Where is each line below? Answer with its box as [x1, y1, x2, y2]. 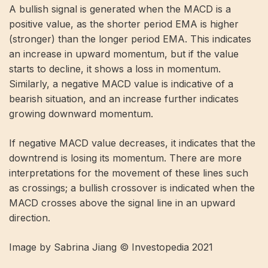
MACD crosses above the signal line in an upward [9, 196, 235, 209]
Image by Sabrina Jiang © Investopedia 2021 [9, 240, 213, 253]
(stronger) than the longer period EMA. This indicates [9, 32, 251, 45]
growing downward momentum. [9, 107, 153, 120]
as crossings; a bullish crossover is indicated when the [9, 181, 255, 194]
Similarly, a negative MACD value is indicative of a [9, 77, 233, 90]
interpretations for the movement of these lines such [9, 166, 248, 179]
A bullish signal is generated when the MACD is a [9, 2, 231, 15]
